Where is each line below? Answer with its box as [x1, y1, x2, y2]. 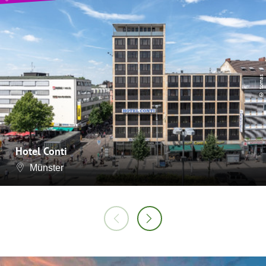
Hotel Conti [15, 143, 67, 158]
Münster [30, 162, 64, 173]
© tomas [257, 74, 265, 99]
